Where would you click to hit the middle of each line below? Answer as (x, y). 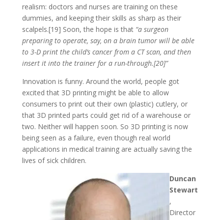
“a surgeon (152, 29)
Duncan (182, 178)
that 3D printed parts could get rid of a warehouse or (106, 115)
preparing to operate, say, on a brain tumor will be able (108, 40)
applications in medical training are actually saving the (107, 149)
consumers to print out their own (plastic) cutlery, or (105, 104)
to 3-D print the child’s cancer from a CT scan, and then (106, 52)
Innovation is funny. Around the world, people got (100, 81)
